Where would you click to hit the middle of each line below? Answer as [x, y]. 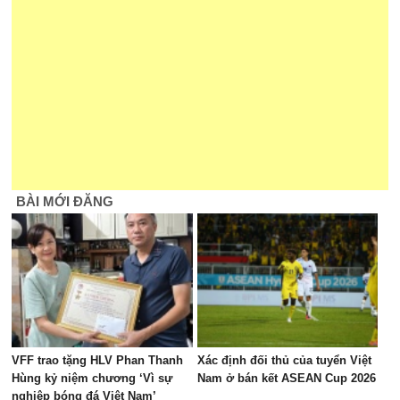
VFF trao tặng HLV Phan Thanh [98, 360]
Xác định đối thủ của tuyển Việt [284, 360]
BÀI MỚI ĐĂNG [65, 201]
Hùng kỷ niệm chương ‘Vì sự [92, 378]
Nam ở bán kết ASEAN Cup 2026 [286, 378]
